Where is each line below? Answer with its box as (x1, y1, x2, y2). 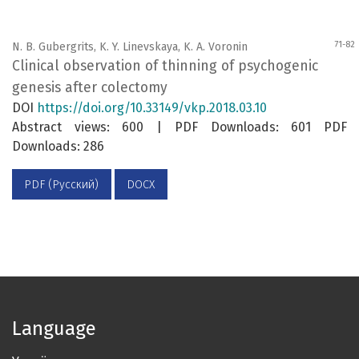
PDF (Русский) (24, 177, 99, 192)
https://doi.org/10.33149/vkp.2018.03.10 (37, 100, 267, 116)
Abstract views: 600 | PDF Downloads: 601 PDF (12, 119, 347, 135)
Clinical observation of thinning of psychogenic (12, 58, 318, 75)
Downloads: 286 (12, 139, 104, 155)
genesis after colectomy (12, 79, 167, 97)
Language (12, 317, 96, 340)
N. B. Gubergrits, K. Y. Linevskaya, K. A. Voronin (12, 40, 248, 54)
